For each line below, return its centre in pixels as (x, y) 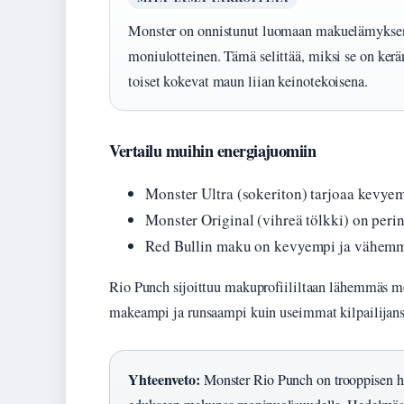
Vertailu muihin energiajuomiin (213, 151)
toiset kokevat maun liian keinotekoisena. (248, 82)
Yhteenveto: (164, 380)
